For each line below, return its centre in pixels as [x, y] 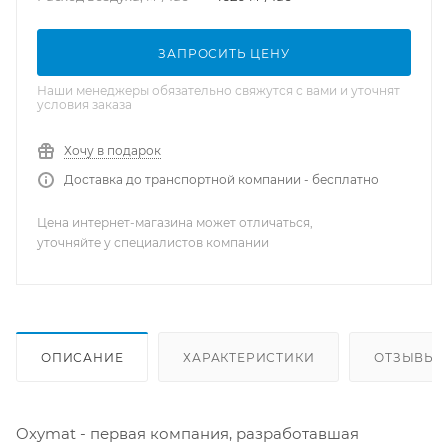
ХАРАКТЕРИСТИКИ [249, 357]
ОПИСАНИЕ [82, 357]
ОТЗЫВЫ [406, 357]
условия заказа [84, 104]
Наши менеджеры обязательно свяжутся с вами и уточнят [218, 90]
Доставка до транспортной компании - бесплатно [221, 179]
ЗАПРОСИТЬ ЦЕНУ [224, 53]
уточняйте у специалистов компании [153, 242]
